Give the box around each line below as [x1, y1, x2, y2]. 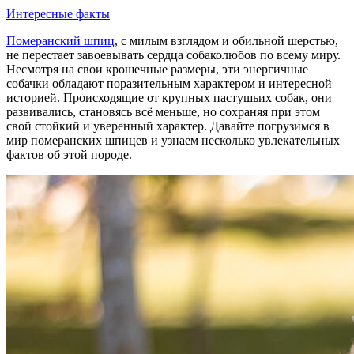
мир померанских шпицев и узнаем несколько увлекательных [6, 133, 340, 147]
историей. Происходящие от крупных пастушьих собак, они [6, 90, 332, 104]
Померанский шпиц [6, 33, 115, 47]
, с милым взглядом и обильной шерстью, [115, 33, 338, 47]
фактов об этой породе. [6, 147, 132, 161]
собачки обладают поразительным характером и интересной [6, 76, 332, 90]
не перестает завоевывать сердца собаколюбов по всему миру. [6, 47, 341, 62]
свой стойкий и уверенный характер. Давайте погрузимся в [6, 119, 330, 133]
